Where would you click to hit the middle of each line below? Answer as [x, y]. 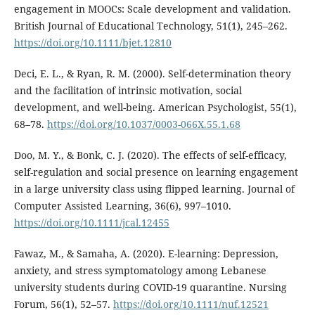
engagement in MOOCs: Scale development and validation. [152, 9]
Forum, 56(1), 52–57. [63, 304]
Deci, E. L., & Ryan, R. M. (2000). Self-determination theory [152, 74]
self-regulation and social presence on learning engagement [156, 172]
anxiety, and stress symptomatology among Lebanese [140, 271]
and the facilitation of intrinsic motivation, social [128, 91]
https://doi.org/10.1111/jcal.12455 [91, 223]
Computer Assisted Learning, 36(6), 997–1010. [122, 206]
